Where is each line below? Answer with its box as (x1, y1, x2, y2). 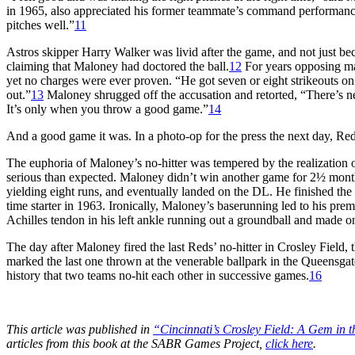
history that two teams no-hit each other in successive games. (6, 268, 309, 282)
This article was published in (6, 322, 153, 336)
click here (265, 336, 313, 350)
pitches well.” (6, 17, 74, 32)
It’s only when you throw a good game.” (6, 101, 208, 116)
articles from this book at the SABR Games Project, (6, 336, 265, 350)
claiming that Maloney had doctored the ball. (6, 59, 229, 73)
